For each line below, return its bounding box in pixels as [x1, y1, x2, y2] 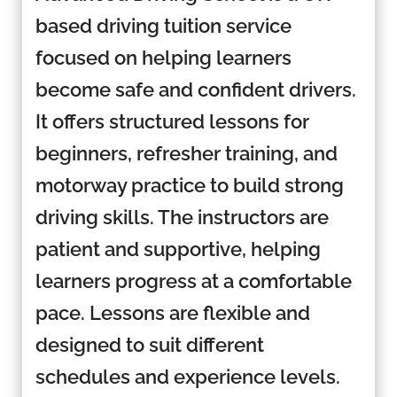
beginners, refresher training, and [35, 141, 338, 165]
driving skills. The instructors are [35, 205, 329, 229]
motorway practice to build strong [35, 173, 344, 197]
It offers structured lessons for [35, 109, 309, 133]
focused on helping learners [35, 45, 292, 69]
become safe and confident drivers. [35, 77, 356, 101]
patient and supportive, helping [35, 237, 321, 261]
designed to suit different [35, 332, 264, 356]
